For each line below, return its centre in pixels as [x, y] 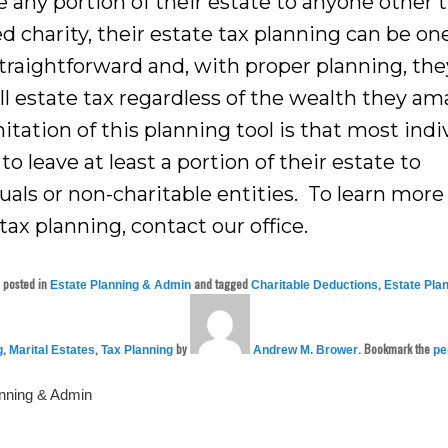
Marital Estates [52, 349]
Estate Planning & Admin [121, 284]
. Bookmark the [396, 348]
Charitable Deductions [315, 284]
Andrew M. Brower [304, 349]
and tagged [221, 283]
